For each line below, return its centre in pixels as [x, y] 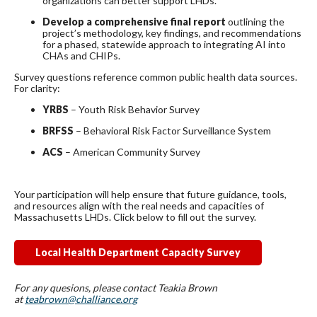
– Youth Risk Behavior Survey [134, 110]
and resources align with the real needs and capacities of [139, 206]
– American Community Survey [132, 152]
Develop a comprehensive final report [134, 22]
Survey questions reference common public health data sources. [156, 77]
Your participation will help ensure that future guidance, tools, [150, 195]
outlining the [255, 22]
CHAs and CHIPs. [81, 56]
